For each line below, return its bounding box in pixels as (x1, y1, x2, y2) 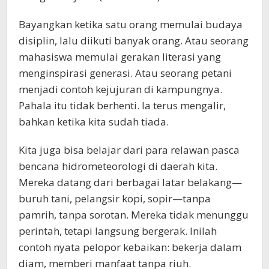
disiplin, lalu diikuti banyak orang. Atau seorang (19, 33, 249, 47)
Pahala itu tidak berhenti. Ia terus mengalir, (19, 98, 226, 112)
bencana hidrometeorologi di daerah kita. (19, 159, 217, 173)
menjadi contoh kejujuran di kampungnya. (19, 82, 222, 96)
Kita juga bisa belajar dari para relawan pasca (19, 142, 240, 157)
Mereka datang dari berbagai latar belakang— (19, 175, 242, 189)
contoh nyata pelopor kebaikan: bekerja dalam (19, 240, 241, 254)
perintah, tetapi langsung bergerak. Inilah (19, 223, 217, 238)
